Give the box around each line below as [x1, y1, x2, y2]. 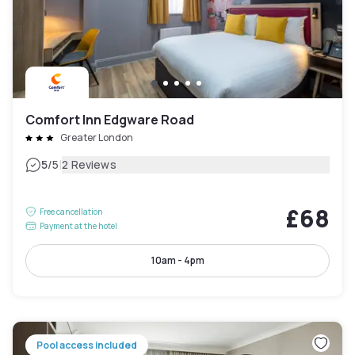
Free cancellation [40, 206, 103, 218]
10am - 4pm [151, 254, 204, 268]
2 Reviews [62, 157, 116, 173]
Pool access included [36, 338, 137, 353]
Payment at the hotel [40, 220, 117, 232]
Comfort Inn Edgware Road [25, 111, 194, 129]
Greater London [60, 131, 133, 145]
